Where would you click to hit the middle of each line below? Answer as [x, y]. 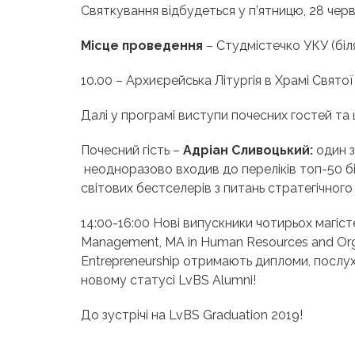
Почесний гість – [132, 151]
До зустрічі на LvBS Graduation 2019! [192, 315]
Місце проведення [142, 46]
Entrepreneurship [130, 261]
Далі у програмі [130, 116]
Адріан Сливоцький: [248, 151]
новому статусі [128, 281]
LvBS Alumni [216, 281]
